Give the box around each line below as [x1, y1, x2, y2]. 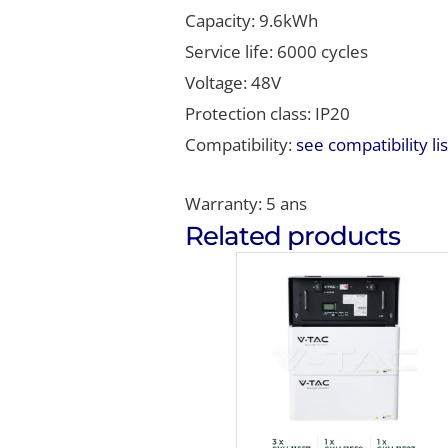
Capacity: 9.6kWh [185, 9, 319, 33]
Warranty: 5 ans [185, 191, 308, 215]
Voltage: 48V [185, 71, 282, 95]
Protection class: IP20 [185, 102, 351, 126]
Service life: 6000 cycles [185, 40, 369, 64]
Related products [185, 219, 401, 251]
